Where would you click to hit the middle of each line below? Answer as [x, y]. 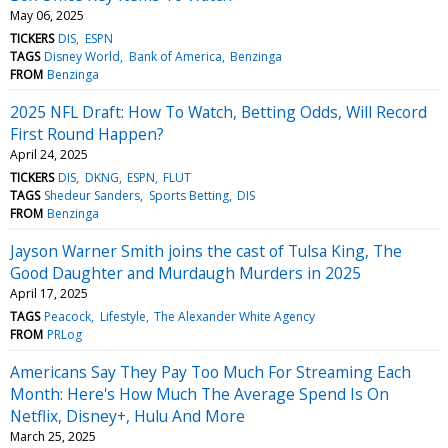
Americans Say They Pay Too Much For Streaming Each [210, 371]
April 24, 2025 [49, 154]
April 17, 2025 [49, 293]
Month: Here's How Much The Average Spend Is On [199, 393]
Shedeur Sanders [92, 195]
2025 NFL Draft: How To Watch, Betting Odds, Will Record [218, 111]
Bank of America [175, 56]
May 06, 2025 [47, 15]
